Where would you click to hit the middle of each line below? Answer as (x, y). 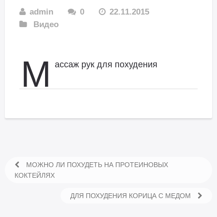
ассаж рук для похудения (106, 64)
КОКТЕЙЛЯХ (35, 175)
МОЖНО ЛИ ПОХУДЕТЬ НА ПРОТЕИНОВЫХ (96, 165)
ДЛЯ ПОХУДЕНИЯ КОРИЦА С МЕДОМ (132, 196)
